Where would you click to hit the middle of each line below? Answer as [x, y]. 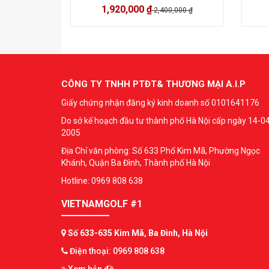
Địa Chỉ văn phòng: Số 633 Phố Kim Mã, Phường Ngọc [161, 151]
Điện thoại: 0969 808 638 [117, 251]
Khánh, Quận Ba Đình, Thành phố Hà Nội [136, 163]
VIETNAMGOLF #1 [102, 204]
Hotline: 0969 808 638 [102, 181]
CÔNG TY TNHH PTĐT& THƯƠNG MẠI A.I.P [153, 84]
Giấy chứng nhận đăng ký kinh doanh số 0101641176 [160, 103]
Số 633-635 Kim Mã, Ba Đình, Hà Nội [137, 233]
